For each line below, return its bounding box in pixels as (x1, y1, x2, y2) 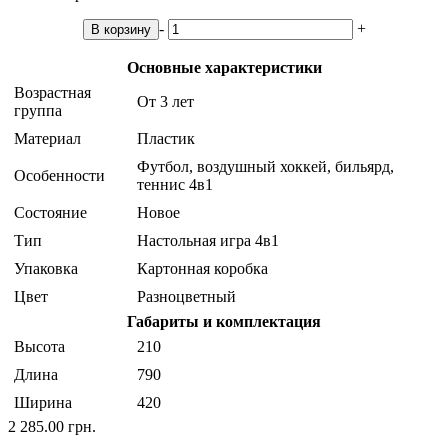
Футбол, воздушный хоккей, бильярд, (137, 158, 394, 176)
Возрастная (14, 84, 91, 102)
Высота (14, 338, 65, 356)
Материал (14, 130, 81, 148)
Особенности (14, 167, 105, 185)
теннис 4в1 (137, 176, 213, 194)
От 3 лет (137, 93, 194, 111)
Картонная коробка (137, 260, 268, 278)
